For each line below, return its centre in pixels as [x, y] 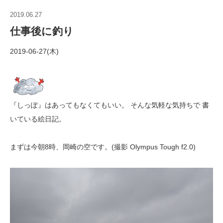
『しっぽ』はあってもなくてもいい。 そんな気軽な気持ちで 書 [110, 105]
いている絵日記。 [38, 119]
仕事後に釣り [42, 31]
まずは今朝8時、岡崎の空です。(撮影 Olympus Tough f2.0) [103, 147]
